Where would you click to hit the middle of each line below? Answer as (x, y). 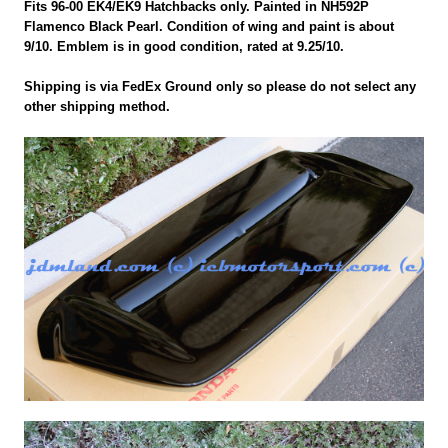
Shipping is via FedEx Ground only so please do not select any (220, 86)
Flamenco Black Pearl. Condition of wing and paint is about (209, 26)
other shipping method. (97, 106)
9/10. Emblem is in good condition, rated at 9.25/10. (184, 46)
